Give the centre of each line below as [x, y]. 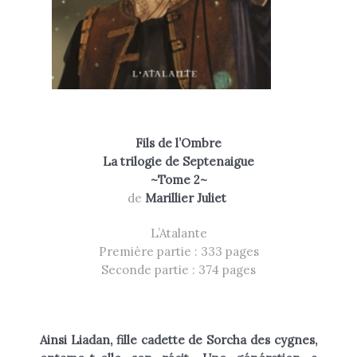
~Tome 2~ [178, 179]
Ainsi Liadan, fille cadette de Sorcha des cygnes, [178, 340]
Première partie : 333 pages [178, 251]
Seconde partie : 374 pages [178, 269]
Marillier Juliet [186, 198]
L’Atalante [178, 233]
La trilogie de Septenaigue [178, 161]
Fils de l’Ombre [178, 143]
